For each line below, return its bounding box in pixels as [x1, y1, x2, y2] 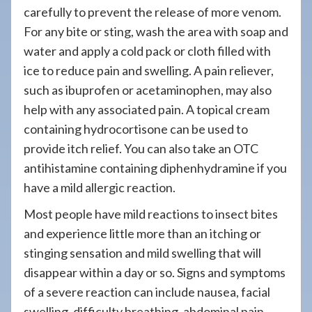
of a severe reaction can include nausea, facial [24, 284, 270, 299]
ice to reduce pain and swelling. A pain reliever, [24, 63, 274, 78]
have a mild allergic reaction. [24, 180, 175, 195]
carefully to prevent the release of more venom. [24, 4, 281, 19]
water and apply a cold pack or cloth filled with [24, 43, 271, 58]
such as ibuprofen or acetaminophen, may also [24, 82, 272, 97]
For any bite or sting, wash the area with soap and [24, 24, 288, 39]
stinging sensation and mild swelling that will [24, 245, 261, 260]
